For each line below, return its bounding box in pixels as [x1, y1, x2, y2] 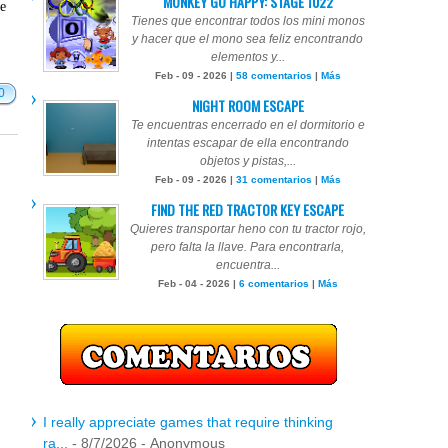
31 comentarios [235, 174, 312, 185]
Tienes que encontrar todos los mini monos [130, 14, 365, 28]
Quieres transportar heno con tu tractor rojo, [129, 222, 366, 236]
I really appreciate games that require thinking [43, 414, 333, 430]
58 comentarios [235, 70, 312, 81]
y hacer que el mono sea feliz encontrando [132, 32, 363, 46]
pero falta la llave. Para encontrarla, [151, 240, 344, 254]
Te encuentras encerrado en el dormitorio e [130, 118, 365, 132]
